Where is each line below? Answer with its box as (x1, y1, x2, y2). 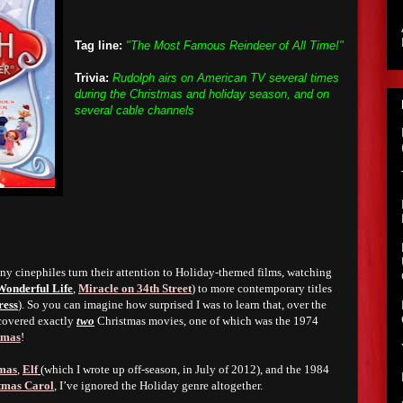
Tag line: (75, 39, 122, 52)
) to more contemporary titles (192, 282, 332, 295)
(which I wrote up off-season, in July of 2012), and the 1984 (40, 363, 329, 376)
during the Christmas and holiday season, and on (75, 87, 329, 101)
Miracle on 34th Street (78, 282, 192, 295)
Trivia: (75, 71, 109, 85)
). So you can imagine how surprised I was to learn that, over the (18, 298, 327, 311)
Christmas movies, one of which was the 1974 (94, 314, 318, 327)
